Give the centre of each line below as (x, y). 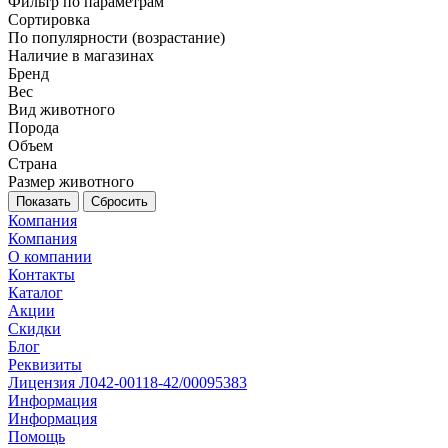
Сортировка (49, 20)
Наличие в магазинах (81, 56)
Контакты (41, 275)
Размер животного (71, 182)
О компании (50, 257)
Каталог (35, 293)
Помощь (36, 437)
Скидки (34, 329)
